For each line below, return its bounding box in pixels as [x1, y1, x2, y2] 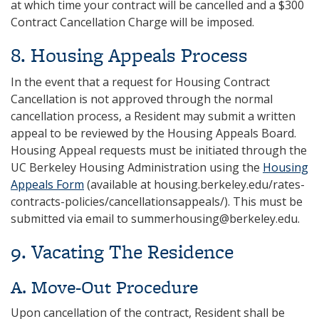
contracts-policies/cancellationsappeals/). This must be [11, 194, 303, 209]
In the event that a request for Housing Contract [11, 74, 270, 90]
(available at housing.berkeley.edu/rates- [84, 177, 305, 192]
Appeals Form [11, 177, 84, 192]
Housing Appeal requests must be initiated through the [11, 142, 307, 158]
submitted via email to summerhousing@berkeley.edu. [11, 211, 303, 226]
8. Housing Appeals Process [11, 41, 248, 69]
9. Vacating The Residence [11, 238, 234, 266]
